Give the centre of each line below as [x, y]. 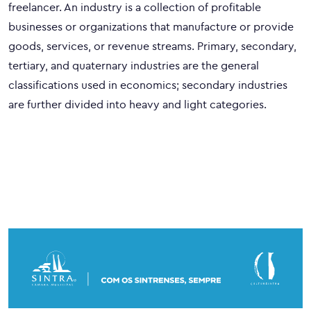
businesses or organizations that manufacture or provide [151, 26]
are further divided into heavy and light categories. [137, 104]
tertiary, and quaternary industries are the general [134, 65]
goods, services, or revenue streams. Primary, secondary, [152, 46]
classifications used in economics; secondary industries [148, 85]
